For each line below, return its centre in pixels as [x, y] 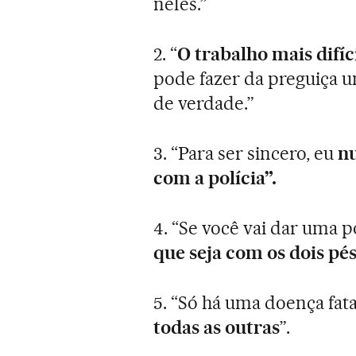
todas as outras [217, 327]
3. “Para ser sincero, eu [246, 153]
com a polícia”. [215, 178]
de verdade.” [204, 103]
